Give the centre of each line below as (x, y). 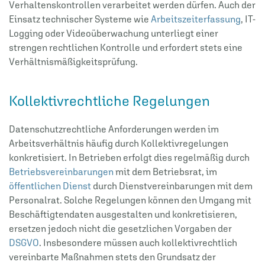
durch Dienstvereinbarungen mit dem (172, 185)
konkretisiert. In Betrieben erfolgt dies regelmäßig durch (129, 157)
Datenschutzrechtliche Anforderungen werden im (114, 129)
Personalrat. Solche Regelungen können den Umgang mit (130, 200)
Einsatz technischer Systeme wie (80, 19)
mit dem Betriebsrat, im (165, 171)
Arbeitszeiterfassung (196, 19)
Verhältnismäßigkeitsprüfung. (73, 61)
